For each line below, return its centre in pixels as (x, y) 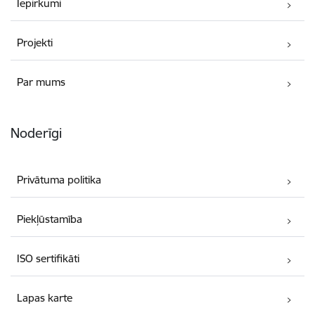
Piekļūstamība (50, 219)
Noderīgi (36, 133)
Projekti (35, 42)
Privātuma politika (59, 179)
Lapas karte (45, 297)
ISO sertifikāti (49, 258)
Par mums (41, 82)
